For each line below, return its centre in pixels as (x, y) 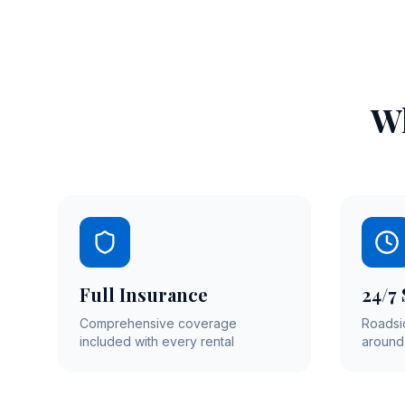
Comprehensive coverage (158, 323)
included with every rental (157, 341)
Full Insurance (144, 294)
